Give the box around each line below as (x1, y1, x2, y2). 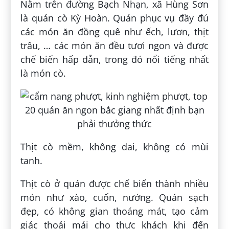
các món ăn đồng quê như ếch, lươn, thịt (20, 26, 209, 38)
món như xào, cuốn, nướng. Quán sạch (20, 191, 209, 204)
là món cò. (20, 67, 66, 80)
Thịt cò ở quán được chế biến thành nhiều (20, 177, 209, 190)
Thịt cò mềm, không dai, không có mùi (20, 141, 209, 153)
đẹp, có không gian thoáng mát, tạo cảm (20, 205, 209, 218)
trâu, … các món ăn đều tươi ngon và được (20, 39, 209, 52)
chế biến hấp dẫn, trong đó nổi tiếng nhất (20, 53, 209, 66)
